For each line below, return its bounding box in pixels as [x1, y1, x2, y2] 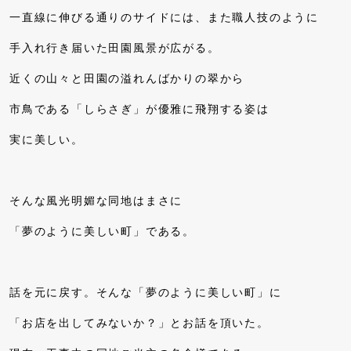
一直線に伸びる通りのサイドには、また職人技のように [9, 11, 319, 24]
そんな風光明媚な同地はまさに [9, 194, 183, 207]
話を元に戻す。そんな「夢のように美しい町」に [9, 286, 282, 299]
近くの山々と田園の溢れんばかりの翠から [9, 72, 245, 85]
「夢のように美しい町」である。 [9, 225, 196, 237]
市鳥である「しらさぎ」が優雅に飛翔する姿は [9, 103, 270, 115]
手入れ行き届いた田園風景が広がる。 [9, 42, 220, 54]
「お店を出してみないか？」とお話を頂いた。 [9, 317, 270, 329]
